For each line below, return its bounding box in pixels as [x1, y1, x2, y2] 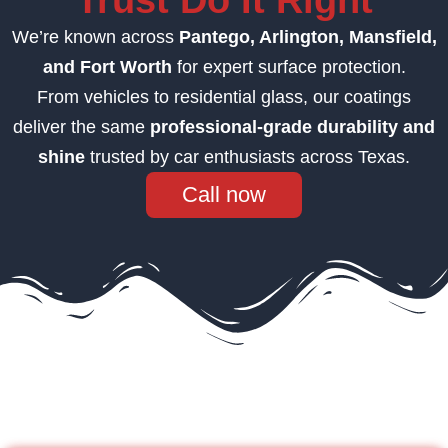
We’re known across [11, 27, 179, 48]
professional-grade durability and [150, 117, 435, 138]
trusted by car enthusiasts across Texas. [85, 147, 410, 168]
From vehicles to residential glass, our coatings [37, 87, 411, 108]
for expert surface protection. [171, 57, 406, 78]
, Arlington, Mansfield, [249, 27, 437, 48]
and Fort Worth [42, 57, 172, 78]
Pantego [178, 27, 250, 48]
